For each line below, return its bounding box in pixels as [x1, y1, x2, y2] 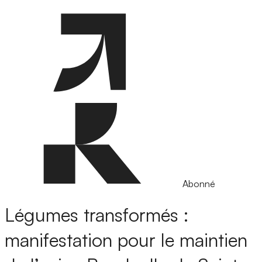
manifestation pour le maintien [5, 228, 247, 252]
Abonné [182, 178, 215, 189]
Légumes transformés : [5, 203, 189, 227]
